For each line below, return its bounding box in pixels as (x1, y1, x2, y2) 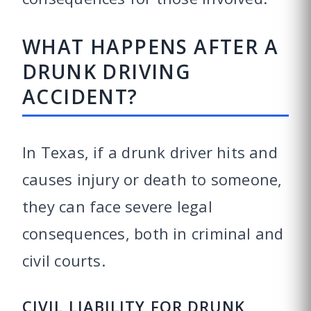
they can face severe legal (22, 195, 212, 217)
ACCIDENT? (22, 83, 138, 110)
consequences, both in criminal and (22, 222, 284, 244)
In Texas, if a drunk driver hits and (22, 141, 278, 162)
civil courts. (22, 249, 106, 271)
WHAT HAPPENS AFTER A (22, 33, 278, 60)
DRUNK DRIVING (22, 58, 191, 85)
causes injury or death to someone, (22, 168, 283, 190)
